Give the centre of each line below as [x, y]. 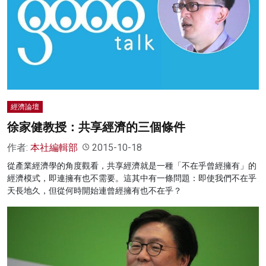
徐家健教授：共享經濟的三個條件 [96, 127]
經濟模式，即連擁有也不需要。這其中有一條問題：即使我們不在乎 [132, 178]
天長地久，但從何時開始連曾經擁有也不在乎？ [94, 190]
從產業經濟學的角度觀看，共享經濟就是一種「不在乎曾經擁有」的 [132, 165]
